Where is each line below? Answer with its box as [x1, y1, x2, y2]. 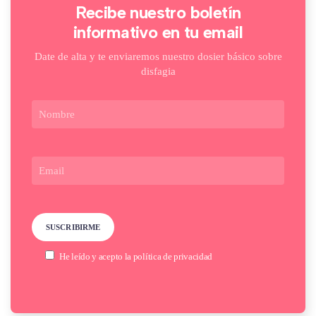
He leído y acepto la [59, 251, 133, 262]
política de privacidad [133, 251, 213, 262]
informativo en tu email [73, 22, 243, 42]
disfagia [140, 66, 176, 77]
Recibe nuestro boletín [75, 2, 241, 23]
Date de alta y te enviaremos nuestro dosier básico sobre [34, 51, 282, 62]
